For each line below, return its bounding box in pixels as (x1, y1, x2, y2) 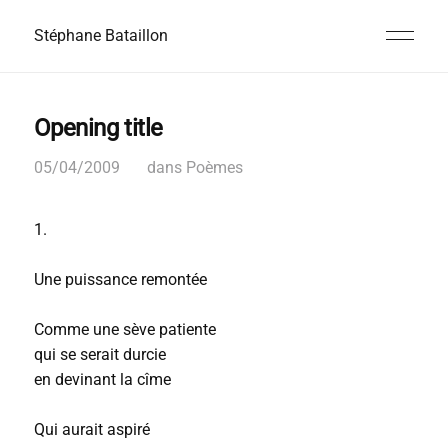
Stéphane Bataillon (33, 26, 168, 45)
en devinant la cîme (33, 370, 171, 389)
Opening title (33, 114, 163, 142)
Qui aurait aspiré (33, 420, 150, 439)
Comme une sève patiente (33, 320, 216, 339)
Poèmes (185, 158, 243, 177)
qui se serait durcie (33, 345, 166, 364)
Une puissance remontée (33, 270, 207, 289)
